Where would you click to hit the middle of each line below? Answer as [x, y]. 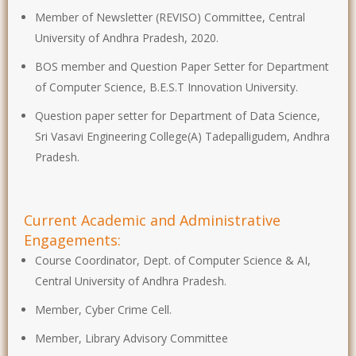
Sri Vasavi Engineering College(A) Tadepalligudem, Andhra [182, 136]
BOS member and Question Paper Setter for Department [182, 66]
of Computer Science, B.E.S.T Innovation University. [166, 87]
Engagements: [72, 240]
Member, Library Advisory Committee [132, 338]
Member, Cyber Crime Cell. [103, 309]
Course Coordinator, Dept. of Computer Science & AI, [173, 260]
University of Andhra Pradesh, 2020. [127, 37]
